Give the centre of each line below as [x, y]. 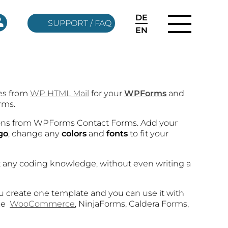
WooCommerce [42, 203]
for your [107, 93]
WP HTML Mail [60, 93]
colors [74, 134]
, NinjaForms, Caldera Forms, [132, 203]
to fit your [148, 134]
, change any [35, 134]
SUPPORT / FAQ [80, 23]
